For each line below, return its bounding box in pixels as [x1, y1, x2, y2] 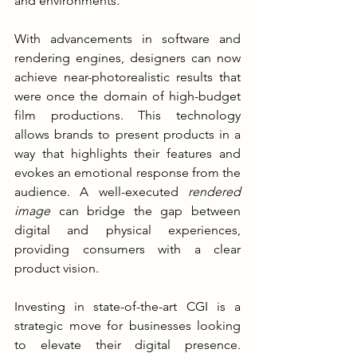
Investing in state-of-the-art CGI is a [14, 298, 241, 314]
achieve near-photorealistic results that [14, 69, 241, 84]
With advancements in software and [14, 30, 241, 46]
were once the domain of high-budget [14, 88, 241, 104]
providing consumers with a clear [14, 241, 241, 257]
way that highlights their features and [14, 145, 241, 161]
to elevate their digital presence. [14, 336, 241, 352]
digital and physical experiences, [14, 222, 241, 237]
